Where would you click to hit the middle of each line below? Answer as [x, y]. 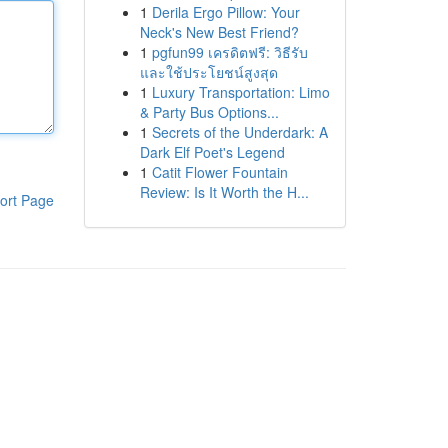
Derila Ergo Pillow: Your [225, 12]
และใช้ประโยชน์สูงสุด [208, 72]
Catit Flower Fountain [219, 172]
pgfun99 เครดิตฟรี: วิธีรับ [229, 52]
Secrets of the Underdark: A [239, 132]
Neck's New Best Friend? [219, 32]
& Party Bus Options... [209, 112]
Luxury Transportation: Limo [240, 92]
